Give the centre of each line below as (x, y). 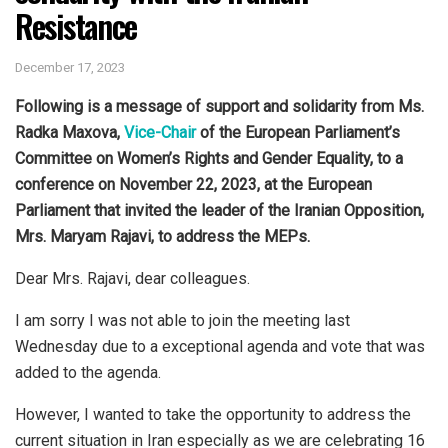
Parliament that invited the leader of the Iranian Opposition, (219, 210)
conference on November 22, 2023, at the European (193, 184)
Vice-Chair (160, 132)
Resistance (76, 26)
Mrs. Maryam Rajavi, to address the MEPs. (162, 236)
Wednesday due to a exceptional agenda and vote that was (220, 346)
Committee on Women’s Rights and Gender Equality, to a (209, 158)
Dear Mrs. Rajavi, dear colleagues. (132, 278)
